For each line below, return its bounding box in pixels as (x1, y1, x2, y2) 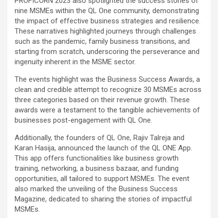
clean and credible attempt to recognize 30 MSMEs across (15, 85, 201, 94)
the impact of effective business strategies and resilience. (15, 16, 200, 25)
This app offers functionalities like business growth (15, 153, 179, 163)
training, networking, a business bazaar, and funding (15, 163, 179, 173)
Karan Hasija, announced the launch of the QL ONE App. (15, 143, 192, 152)
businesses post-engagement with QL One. (15, 115, 152, 125)
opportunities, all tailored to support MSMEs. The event (15, 174, 189, 183)
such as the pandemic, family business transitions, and (15, 36, 190, 46)
